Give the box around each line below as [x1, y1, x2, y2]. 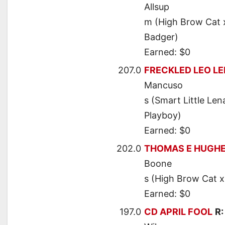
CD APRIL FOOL [144, 206, 212, 217]
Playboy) [144, 110, 181, 121]
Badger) [144, 32, 178, 43]
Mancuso [144, 80, 183, 91]
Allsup [144, 2, 169, 13]
